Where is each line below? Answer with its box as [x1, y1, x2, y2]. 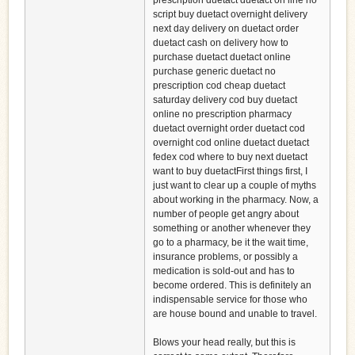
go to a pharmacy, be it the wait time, [153, 237, 308, 249]
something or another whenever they [153, 223, 311, 235]
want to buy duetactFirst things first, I [153, 166, 307, 177]
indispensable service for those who [153, 294, 307, 306]
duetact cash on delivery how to [153, 37, 288, 49]
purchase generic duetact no [153, 66, 276, 78]
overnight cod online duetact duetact [153, 137, 309, 149]
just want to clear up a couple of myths [153, 180, 316, 192]
